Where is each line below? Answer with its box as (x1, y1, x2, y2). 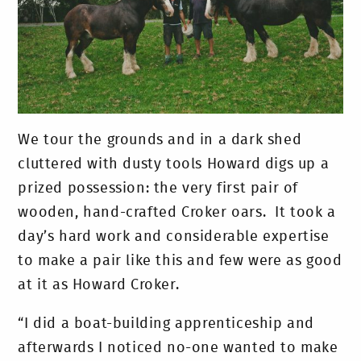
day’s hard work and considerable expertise (18, 229, 330, 244)
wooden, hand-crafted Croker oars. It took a (18, 205, 336, 220)
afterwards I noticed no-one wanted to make (18, 340, 338, 355)
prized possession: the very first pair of (18, 180, 299, 196)
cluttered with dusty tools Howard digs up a (18, 156, 330, 172)
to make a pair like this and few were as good (18, 253, 342, 268)
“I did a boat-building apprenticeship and (18, 316, 315, 331)
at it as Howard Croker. (18, 277, 180, 293)
